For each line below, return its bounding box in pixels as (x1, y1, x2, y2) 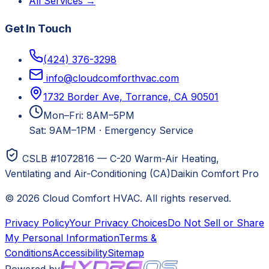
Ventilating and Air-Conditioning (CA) (5, 167, 171, 180)
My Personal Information (5, 231, 119, 244)
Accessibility (52, 246, 107, 259)
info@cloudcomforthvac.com (46, 71, 179, 84)
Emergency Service (104, 124, 193, 136)
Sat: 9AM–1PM (29, 124, 96, 136)
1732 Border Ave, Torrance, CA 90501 (43, 90, 219, 103)
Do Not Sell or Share (168, 216, 264, 229)
